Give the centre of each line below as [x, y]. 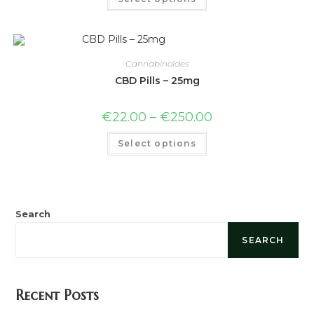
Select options [157, 143]
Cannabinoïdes [157, 63]
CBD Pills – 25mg [157, 80]
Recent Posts [57, 295]
